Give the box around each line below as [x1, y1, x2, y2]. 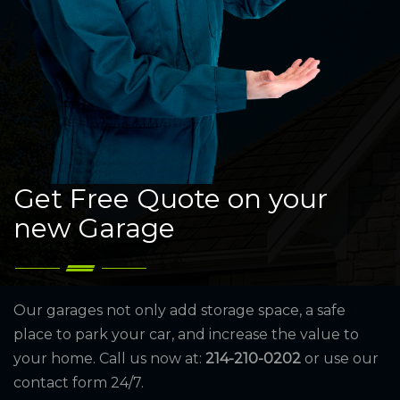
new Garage [13, 211, 175, 245]
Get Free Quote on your [13, 181, 328, 215]
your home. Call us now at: [13, 349, 205, 367]
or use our [301, 349, 379, 367]
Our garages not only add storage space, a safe [13, 301, 346, 319]
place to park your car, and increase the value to [13, 325, 359, 343]
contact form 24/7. [13, 373, 144, 391]
